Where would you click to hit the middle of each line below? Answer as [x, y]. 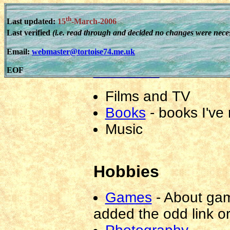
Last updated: [32, 22]
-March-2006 [94, 22]
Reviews [126, 70]
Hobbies [126, 171]
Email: [19, 51]
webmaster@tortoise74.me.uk [83, 51]
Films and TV [148, 96]
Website [131, 27]
